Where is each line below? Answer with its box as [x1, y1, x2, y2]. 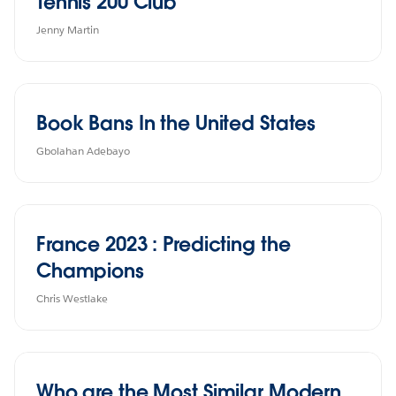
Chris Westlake [36, 290, 108, 306]
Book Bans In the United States [36, 110, 316, 135]
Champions [36, 257, 144, 283]
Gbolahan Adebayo [36, 142, 130, 158]
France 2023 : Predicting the [36, 231, 291, 256]
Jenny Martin [36, 21, 99, 37]
